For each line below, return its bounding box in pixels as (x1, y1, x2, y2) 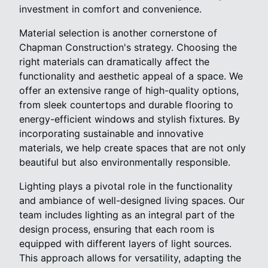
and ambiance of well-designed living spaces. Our (19, 194, 245, 206)
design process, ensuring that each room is (19, 223, 214, 235)
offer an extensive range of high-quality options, (19, 84, 239, 96)
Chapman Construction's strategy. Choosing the (19, 41, 237, 53)
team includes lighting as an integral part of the (19, 208, 234, 221)
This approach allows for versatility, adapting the (19, 251, 241, 264)
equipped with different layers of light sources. (19, 237, 232, 249)
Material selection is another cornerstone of (19, 26, 217, 39)
